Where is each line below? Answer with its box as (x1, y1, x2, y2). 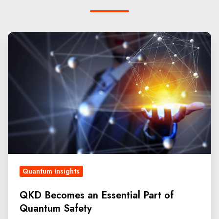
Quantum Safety (20, 201, 92, 216)
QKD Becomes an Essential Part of (20, 188, 174, 202)
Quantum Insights (22, 166, 80, 176)
